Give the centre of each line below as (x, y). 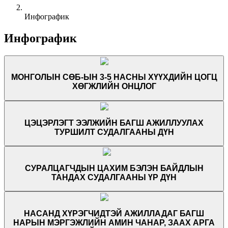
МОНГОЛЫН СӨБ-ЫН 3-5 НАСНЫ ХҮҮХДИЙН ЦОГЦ (114, 77)
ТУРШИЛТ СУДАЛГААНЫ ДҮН (114, 132)
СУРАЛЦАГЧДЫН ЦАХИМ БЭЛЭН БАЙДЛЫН (114, 168)
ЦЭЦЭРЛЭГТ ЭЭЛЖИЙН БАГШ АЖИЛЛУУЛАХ (114, 123)
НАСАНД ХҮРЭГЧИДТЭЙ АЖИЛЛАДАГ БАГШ (114, 213)
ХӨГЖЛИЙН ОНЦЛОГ (114, 87)
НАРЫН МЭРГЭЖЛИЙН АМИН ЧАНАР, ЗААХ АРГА (114, 222)
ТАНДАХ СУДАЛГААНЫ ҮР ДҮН (114, 177)
